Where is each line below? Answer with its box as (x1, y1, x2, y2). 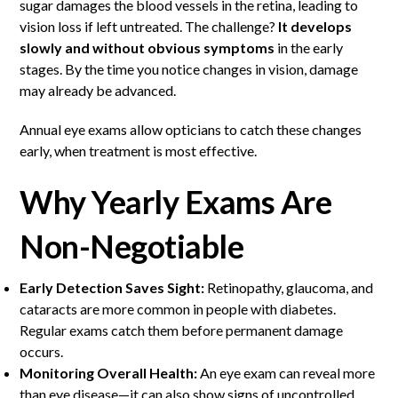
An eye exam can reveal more (197, 364, 376, 382)
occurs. (20, 343, 64, 361)
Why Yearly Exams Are (20, 182, 332, 222)
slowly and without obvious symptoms (20, 39, 275, 57)
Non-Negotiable (20, 227, 244, 267)
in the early (275, 39, 344, 57)
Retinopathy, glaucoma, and (204, 279, 374, 297)
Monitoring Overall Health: (20, 364, 198, 382)
